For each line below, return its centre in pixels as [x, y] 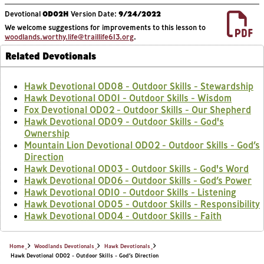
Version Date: [94, 13]
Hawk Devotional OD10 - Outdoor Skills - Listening [130, 192]
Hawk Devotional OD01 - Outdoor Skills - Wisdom [128, 98]
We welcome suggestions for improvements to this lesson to [105, 27]
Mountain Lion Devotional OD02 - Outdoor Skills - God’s [142, 145]
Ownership [47, 133]
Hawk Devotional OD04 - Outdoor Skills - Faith [123, 215]
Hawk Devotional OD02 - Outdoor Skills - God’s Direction [84, 255]
